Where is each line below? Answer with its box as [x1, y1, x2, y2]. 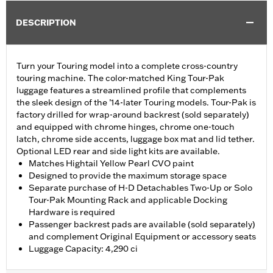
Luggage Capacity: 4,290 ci [29, 243, 138, 255]
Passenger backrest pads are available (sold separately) [29, 219, 255, 230]
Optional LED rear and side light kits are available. [16, 146, 220, 157]
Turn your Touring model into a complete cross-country [16, 60, 238, 72]
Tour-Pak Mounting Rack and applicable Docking [29, 194, 227, 206]
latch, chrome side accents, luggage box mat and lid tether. [16, 133, 255, 145]
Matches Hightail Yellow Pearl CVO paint [29, 158, 194, 169]
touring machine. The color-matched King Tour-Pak [16, 73, 224, 84]
